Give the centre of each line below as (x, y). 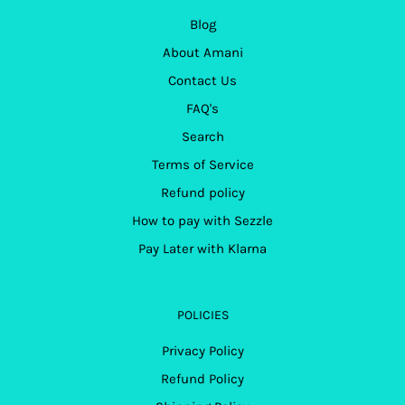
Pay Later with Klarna (202, 249)
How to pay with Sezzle (202, 221)
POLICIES (202, 316)
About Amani (202, 53)
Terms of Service (202, 165)
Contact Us (202, 81)
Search (202, 137)
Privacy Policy (202, 351)
